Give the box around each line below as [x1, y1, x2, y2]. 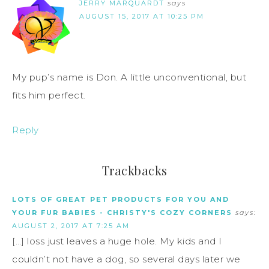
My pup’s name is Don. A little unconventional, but [12, 71, 246, 83]
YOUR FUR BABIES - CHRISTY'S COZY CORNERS [12, 208, 232, 217]
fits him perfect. [12, 89, 86, 101]
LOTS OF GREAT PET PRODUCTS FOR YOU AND [12, 195, 229, 204]
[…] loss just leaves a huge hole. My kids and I [12, 235, 222, 247]
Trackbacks [101, 162, 168, 179]
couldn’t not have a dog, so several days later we [12, 253, 241, 265]
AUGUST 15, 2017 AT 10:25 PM [79, 12, 204, 21]
